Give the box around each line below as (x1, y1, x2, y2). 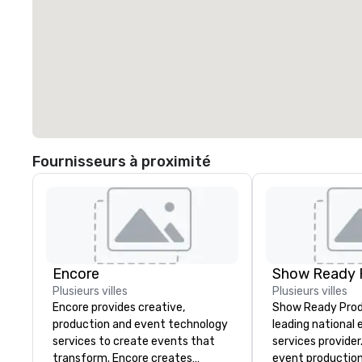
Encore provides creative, (53, 301, 185, 314)
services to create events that (53, 335, 215, 348)
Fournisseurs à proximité (32, 153, 211, 170)
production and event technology (53, 318, 228, 331)
